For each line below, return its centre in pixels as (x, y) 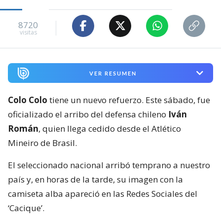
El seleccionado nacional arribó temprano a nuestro (109, 165)
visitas (28, 33)
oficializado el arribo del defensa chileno (88, 114)
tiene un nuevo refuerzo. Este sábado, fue (129, 100)
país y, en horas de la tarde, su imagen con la (95, 180)
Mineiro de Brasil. (42, 143)
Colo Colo (28, 100)
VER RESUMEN (113, 73)
